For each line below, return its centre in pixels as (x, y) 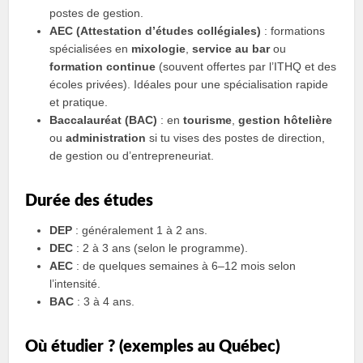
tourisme (208, 120)
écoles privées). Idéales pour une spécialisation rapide (189, 84)
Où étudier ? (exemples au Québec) (153, 347)
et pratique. (79, 102)
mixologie (159, 49)
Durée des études (90, 201)
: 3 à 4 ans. (105, 301)
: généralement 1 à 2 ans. (140, 230)
